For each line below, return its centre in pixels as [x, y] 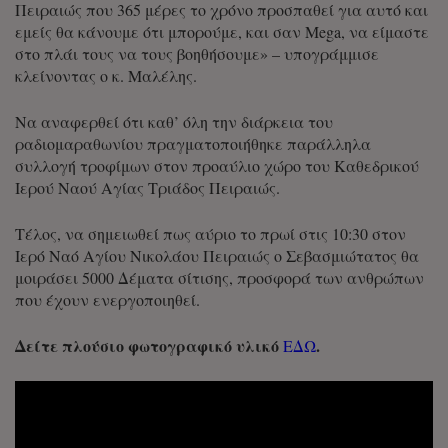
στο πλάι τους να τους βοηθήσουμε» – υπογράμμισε [197, 54]
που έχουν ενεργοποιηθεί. [107, 300]
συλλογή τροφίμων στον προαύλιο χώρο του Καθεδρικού [217, 166]
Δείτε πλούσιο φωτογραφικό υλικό [149, 346]
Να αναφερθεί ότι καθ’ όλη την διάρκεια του [174, 122]
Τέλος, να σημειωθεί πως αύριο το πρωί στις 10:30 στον [210, 234]
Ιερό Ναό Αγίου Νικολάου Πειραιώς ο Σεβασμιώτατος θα [217, 256]
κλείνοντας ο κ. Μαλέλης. [106, 76]
